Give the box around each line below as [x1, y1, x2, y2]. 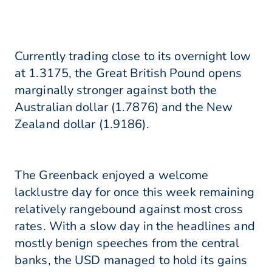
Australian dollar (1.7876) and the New [15, 99, 233, 116]
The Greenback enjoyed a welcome [15, 167, 209, 184]
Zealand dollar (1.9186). [15, 116, 149, 133]
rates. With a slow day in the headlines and [15, 218, 255, 235]
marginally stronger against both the [15, 82, 217, 99]
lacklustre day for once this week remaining [15, 184, 254, 201]
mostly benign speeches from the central [15, 235, 240, 252]
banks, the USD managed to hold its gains [15, 252, 248, 269]
